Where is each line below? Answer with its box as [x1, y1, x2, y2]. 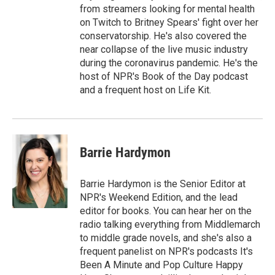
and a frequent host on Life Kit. [80, 84, 211, 96]
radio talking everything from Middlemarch [80, 219, 260, 230]
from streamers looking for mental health [80, 3, 255, 15]
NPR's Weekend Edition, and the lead [80, 192, 238, 203]
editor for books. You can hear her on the [80, 205, 252, 217]
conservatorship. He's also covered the [80, 30, 247, 42]
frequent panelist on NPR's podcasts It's [80, 246, 253, 257]
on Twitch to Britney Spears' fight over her [80, 17, 258, 28]
